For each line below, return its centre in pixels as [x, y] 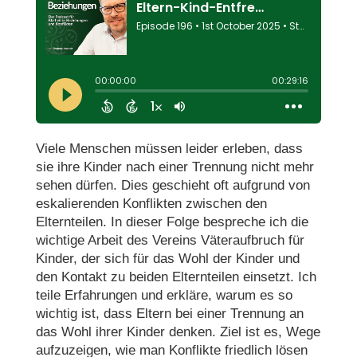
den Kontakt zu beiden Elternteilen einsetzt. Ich [176, 277]
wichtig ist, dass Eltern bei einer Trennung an [169, 313]
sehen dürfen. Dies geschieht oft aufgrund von [173, 185]
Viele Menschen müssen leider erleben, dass [169, 148]
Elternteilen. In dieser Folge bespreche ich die [172, 222]
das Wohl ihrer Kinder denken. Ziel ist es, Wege [178, 331]
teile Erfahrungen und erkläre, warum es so [164, 295]
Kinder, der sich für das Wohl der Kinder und [167, 258]
